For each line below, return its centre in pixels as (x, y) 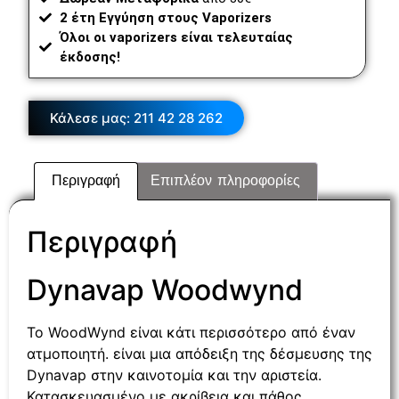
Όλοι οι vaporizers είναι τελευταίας (176, 38)
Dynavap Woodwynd (165, 290)
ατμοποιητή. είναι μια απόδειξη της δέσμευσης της (199, 354)
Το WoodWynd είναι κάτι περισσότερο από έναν (191, 333)
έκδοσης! (90, 57)
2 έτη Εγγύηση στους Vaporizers (165, 18)
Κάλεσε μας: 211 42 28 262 (136, 118)
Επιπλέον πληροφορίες (225, 181)
